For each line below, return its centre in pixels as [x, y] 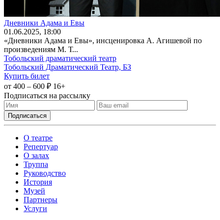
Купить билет [27, 76]
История [38, 182]
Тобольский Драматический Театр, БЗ [68, 67]
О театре [38, 137]
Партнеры [41, 199]
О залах [36, 155]
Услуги [35, 208]
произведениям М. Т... [41, 49]
